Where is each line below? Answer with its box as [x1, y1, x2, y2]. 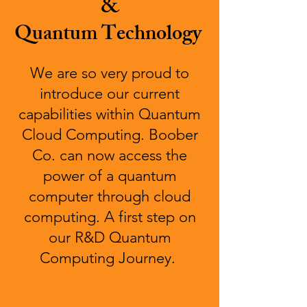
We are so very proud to [30, 64, 189, 82]
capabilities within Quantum [19, 105, 201, 123]
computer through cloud [29, 187, 191, 206]
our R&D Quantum [48, 228, 171, 247]
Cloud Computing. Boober [21, 125, 198, 144]
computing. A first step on [23, 208, 196, 226]
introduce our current [40, 84, 180, 103]
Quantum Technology [14, 18, 206, 53]
